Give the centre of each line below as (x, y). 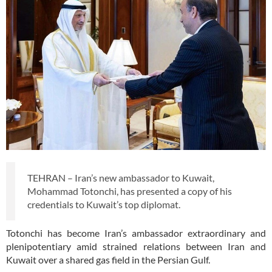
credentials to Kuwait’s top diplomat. (104, 204)
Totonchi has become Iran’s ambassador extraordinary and (136, 233)
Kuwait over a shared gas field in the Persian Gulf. (109, 259)
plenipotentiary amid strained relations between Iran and (136, 246)
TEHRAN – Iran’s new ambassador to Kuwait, (121, 177)
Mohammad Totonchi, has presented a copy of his (130, 191)
